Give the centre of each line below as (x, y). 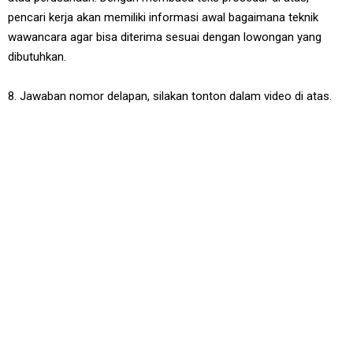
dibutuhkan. (37, 56)
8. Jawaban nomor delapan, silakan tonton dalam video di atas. (170, 96)
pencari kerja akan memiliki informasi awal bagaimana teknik (163, 17)
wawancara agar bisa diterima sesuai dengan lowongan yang (165, 37)
